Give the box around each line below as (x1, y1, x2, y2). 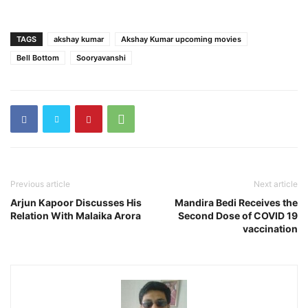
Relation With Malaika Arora (10, 210, 141, 222)
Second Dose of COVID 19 (178, 210, 298, 222)
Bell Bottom (16, 53, 59, 63)
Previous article (10, 179, 70, 190)
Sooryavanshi (76, 53, 126, 63)
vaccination (243, 223, 298, 235)
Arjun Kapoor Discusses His (10, 197, 142, 209)
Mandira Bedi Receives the (175, 197, 298, 209)
